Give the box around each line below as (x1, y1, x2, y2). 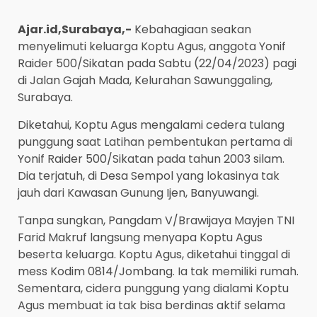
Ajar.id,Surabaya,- (18, 21, 132, 38)
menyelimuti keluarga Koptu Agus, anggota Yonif (18, 38, 286, 55)
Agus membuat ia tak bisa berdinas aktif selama (18, 297, 285, 314)
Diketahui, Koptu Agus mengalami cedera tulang (18, 117, 284, 134)
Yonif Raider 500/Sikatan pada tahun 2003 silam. (18, 151, 284, 168)
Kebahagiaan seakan (132, 21, 251, 38)
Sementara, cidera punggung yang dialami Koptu (18, 280, 289, 297)
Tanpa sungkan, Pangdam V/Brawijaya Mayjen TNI (18, 212, 294, 229)
